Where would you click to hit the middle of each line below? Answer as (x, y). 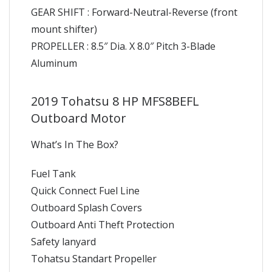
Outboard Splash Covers (87, 207)
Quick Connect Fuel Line (85, 190)
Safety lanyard (63, 241)
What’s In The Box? (75, 144)
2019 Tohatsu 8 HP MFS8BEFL (115, 101)
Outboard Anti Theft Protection (103, 224)
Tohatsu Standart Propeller (94, 258)
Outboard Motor (79, 118)
